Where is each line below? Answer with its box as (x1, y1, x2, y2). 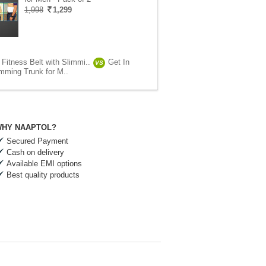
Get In (108, 58, 129, 66)
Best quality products (7, 170, 80, 179)
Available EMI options (7, 159, 82, 168)
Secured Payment (7, 137, 68, 145)
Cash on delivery (7, 148, 64, 157)
